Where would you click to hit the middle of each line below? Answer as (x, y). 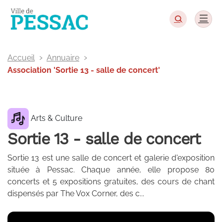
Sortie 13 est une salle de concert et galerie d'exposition (111, 158)
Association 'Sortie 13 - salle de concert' (84, 70)
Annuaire (63, 58)
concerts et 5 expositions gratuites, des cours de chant (111, 182)
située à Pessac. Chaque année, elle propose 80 (111, 170)
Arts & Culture (55, 118)
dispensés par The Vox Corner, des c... (76, 194)
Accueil (21, 58)
